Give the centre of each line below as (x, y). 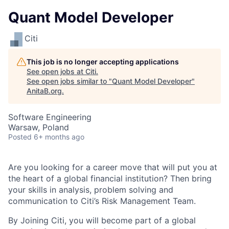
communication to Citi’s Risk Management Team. (102, 201)
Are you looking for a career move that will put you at (113, 167)
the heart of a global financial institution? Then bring (110, 178)
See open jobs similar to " (69, 81)
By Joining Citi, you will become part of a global (102, 220)
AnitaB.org (44, 91)
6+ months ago (59, 137)
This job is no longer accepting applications (103, 62)
